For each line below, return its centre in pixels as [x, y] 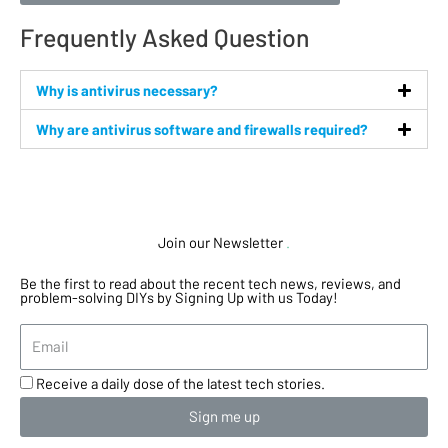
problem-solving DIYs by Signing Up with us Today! [179, 297]
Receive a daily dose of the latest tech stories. [180, 382]
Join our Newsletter [220, 242]
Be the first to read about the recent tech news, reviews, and [210, 283]
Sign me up [224, 416]
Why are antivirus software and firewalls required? [202, 129]
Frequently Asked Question [165, 37]
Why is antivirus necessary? [127, 90]
